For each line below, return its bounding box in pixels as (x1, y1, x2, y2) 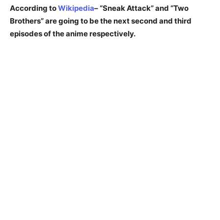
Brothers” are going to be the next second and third (10, 16, 192, 26)
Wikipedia (58, 3, 94, 13)
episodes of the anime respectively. (10, 29, 136, 38)
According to (10, 3, 58, 13)
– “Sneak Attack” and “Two (94, 3, 189, 13)
